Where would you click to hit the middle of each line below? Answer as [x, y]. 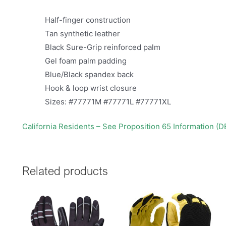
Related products [65, 171]
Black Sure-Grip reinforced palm [103, 47]
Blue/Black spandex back [89, 74]
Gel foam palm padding [86, 61]
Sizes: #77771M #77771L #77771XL [108, 101]
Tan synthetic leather [82, 33]
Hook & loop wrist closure [91, 88]
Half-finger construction [88, 20]
